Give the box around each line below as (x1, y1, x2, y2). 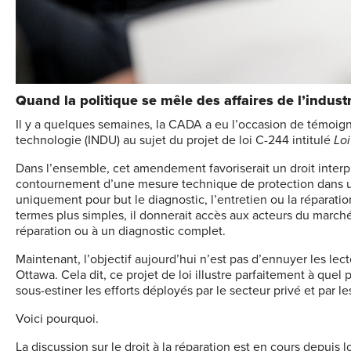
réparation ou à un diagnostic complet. (16, 223, 226, 239)
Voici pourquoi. (16, 310, 99, 327)
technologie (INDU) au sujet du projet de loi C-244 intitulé (16, 132, 334, 148)
